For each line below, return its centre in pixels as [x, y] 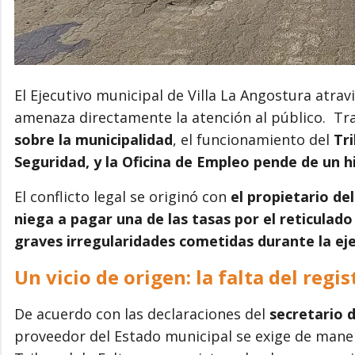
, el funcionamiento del [253, 139]
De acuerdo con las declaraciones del [142, 313]
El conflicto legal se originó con [120, 196]
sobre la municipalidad [94, 139]
